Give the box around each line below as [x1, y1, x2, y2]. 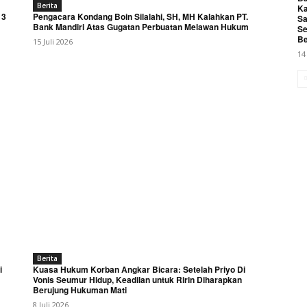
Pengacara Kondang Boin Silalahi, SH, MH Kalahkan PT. [33, 10, 248, 23]
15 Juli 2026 [33, 36, 73, 47]
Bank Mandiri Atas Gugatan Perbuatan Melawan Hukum [33, 20, 249, 33]
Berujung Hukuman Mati [33, 283, 127, 296]
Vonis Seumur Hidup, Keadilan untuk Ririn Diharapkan [33, 273, 242, 286]
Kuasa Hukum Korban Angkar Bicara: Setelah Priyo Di [33, 262, 245, 275]
